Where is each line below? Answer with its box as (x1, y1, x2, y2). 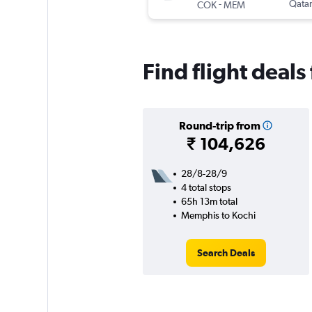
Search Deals (196, 247, 255, 259)
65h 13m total (180, 196, 237, 208)
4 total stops (180, 182, 231, 194)
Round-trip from (178, 119, 260, 132)
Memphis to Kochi (180, 210, 256, 221)
